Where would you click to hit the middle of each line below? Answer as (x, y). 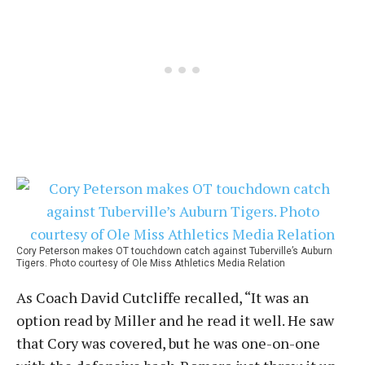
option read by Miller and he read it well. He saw (175, 320)
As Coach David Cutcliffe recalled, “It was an (163, 297)
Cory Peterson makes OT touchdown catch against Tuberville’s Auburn (174, 251)
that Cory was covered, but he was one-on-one (168, 343)
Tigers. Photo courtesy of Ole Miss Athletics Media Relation (151, 263)
